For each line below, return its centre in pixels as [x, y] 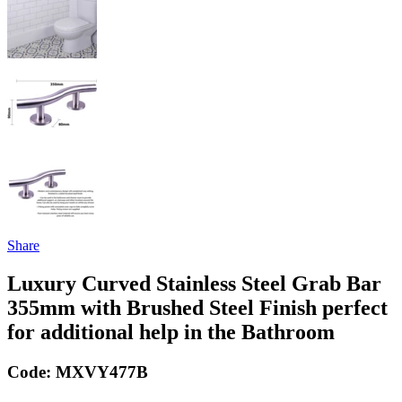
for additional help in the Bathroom [171, 332]
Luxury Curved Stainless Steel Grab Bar [194, 284]
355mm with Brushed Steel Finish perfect [197, 308]
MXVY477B [102, 372]
